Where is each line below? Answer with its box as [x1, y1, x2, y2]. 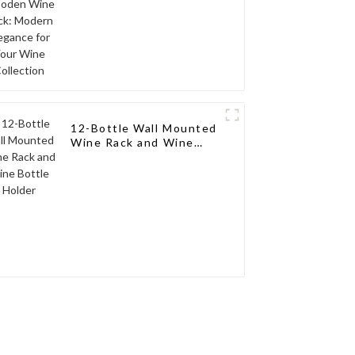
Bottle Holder [71, 150, 155, 164]
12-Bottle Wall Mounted [71, 121, 217, 136]
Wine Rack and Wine [71, 136, 194, 150]
